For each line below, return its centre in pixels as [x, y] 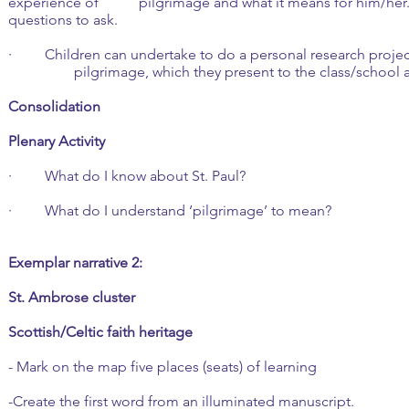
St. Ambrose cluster [72, 297]
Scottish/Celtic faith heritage [100, 332]
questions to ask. [63, 20]
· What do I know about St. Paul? [127, 176]
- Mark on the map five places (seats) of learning [163, 367]
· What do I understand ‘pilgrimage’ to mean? [170, 210]
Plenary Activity [57, 141]
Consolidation [54, 106]
